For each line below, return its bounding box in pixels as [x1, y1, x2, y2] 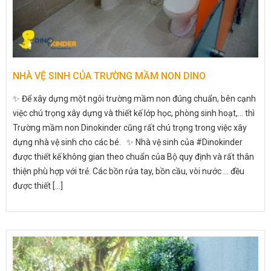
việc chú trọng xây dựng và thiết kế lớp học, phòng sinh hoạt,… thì [13, 108, 255, 118]
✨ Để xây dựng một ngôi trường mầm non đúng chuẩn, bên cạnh [13, 93, 256, 103]
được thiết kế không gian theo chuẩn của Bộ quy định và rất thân [13, 151, 254, 162]
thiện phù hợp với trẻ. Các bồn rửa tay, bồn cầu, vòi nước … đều [13, 166, 244, 176]
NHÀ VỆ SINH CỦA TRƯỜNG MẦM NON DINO [13, 70, 206, 82]
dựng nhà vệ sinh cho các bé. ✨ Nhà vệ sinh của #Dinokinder [13, 137, 243, 147]
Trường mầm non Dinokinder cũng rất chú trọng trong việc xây [13, 122, 247, 132]
